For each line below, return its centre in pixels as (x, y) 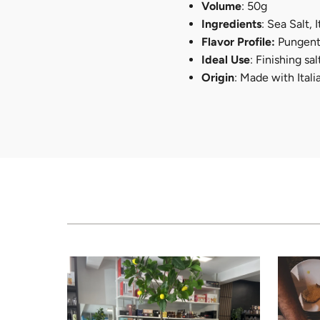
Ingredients (232, 24)
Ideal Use (226, 60)
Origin (218, 78)
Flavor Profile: (239, 42)
